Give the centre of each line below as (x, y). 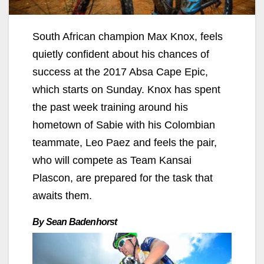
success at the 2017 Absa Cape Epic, (120, 72)
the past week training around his (110, 108)
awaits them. (62, 196)
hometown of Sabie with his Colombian (124, 125)
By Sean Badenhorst (75, 222)
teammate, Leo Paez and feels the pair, (125, 143)
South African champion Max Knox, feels (128, 37)
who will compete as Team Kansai (112, 161)
